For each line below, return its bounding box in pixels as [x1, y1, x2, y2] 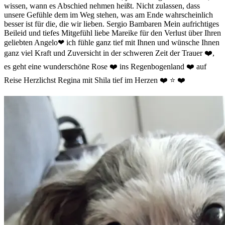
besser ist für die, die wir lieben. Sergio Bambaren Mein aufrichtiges [4, 20, 219, 29]
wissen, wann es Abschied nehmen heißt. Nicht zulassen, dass [4, 2, 200, 11]
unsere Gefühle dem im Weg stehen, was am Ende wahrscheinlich [4, 11, 213, 20]
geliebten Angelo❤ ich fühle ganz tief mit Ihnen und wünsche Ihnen [4, 38, 219, 47]
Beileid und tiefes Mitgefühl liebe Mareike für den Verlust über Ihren [4, 29, 221, 38]
